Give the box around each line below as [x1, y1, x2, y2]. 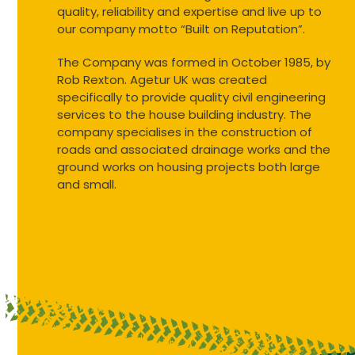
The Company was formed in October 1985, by [57, 53, 331, 71]
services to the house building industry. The [57, 105, 312, 123]
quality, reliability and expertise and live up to [57, 2, 323, 20]
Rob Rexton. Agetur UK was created [57, 71, 268, 88]
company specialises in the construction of [57, 123, 313, 140]
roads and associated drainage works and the [57, 140, 331, 158]
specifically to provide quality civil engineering [57, 88, 326, 105]
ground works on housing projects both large [57, 158, 321, 175]
